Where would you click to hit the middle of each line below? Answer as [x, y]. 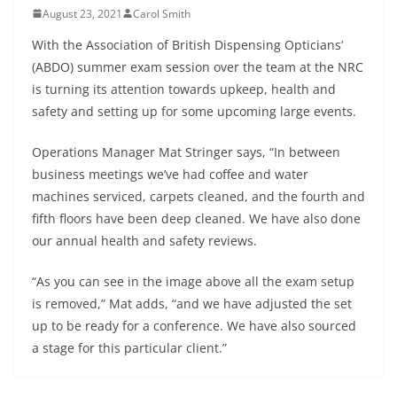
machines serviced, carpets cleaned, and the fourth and [198, 196]
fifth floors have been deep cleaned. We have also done [196, 218]
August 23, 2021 [82, 13]
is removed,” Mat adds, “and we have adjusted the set [192, 303]
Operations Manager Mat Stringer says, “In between [186, 152]
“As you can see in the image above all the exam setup [193, 281]
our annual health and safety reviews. [144, 240]
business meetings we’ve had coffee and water [170, 174]
